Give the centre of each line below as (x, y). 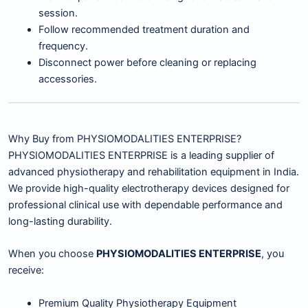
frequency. (63, 46)
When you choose (52, 254)
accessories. (67, 79)
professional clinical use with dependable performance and (145, 205)
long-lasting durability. (60, 221)
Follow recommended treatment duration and (144, 30)
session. (58, 13)
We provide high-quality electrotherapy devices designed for (149, 188)
